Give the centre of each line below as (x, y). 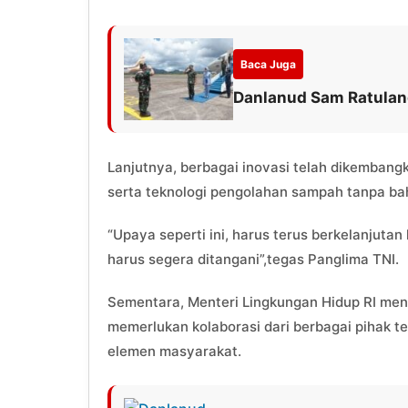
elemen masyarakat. (174, 352)
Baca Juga (268, 65)
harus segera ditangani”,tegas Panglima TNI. (253, 260)
